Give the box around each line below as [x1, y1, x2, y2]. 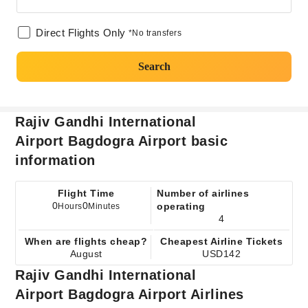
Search [137, 60, 170, 72]
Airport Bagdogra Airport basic [15, 133, 228, 148]
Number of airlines [157, 188, 249, 199]
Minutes [88, 201, 120, 211]
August [69, 248, 102, 259]
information [15, 153, 96, 168]
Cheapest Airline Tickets [160, 236, 283, 247]
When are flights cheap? [24, 236, 148, 247]
